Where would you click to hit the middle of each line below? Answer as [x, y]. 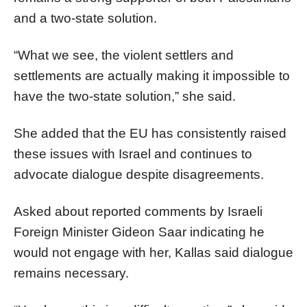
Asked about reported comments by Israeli [138, 211]
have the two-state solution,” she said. [125, 96]
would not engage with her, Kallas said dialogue [153, 252]
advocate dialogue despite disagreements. [139, 174]
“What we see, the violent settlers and [124, 55]
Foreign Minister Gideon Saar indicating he [139, 232]
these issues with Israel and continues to [133, 153]
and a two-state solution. [85, 18]
